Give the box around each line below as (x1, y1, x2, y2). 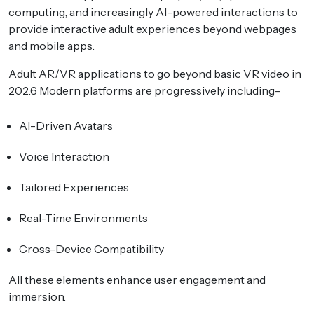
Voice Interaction (19, 149, 109, 163)
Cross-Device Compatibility (19, 241, 166, 256)
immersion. (8, 289, 66, 303)
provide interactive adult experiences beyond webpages (8, 21, 296, 36)
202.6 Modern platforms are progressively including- (8, 83, 280, 97)
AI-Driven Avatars (19, 118, 113, 132)
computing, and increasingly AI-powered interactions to (8, 4, 298, 19)
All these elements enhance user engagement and (8, 272, 266, 287)
